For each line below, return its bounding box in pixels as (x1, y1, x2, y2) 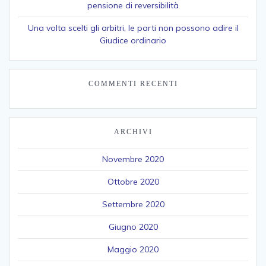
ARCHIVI (113, 127, 153, 136)
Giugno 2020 (108, 221, 158, 232)
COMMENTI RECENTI (88, 79, 178, 88)
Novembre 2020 (102, 153, 164, 164)
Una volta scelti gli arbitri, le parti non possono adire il (27, 22, 239, 33)
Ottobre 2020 (107, 176, 159, 187)
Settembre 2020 (102, 198, 164, 210)
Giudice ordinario (100, 34, 166, 46)
